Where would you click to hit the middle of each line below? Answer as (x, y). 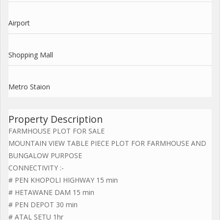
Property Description (55, 119)
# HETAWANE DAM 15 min (51, 192)
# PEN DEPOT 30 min (43, 204)
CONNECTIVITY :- (36, 167)
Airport (19, 23)
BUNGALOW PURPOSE (45, 155)
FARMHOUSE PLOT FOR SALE (56, 131)
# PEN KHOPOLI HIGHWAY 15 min (63, 180)
